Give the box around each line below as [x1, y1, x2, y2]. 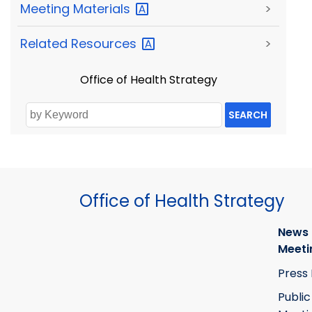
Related [20, 35, 71, 53]
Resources [71, 35, 140, 53]
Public [278, 289, 311, 306]
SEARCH [228, 108, 267, 123]
